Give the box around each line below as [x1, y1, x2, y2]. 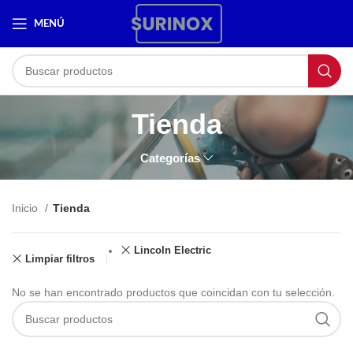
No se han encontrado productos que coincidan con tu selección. [12, 286, 335, 299]
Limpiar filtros [24, 252, 95, 265]
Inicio [12, 202, 41, 214]
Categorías [140, 151, 201, 165]
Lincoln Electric [133, 244, 211, 256]
